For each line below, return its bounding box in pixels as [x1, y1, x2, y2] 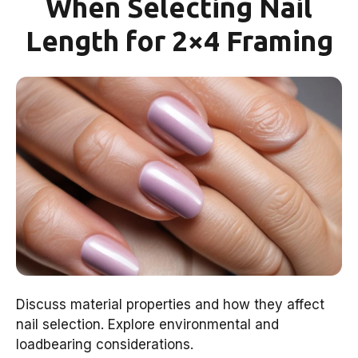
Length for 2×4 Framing [25, 24, 333, 57]
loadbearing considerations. [16, 336, 193, 353]
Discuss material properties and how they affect [16, 296, 324, 313]
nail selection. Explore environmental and [16, 316, 279, 333]
